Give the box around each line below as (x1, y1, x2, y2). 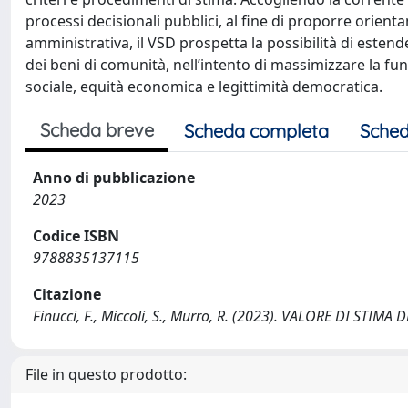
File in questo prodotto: (25, 364, 187, 384)
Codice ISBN (33, 226, 119, 246)
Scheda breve (40, 118, 154, 141)
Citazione (33, 284, 101, 304)
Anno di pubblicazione (33, 168, 195, 188)
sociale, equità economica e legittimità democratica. (25, 76, 382, 97)
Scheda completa (184, 119, 329, 142)
